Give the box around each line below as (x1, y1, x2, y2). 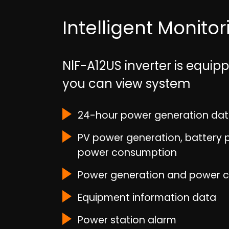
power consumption (78, 146, 177, 159)
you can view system (62, 75, 191, 92)
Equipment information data (78, 191, 216, 204)
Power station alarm (78, 213, 176, 227)
